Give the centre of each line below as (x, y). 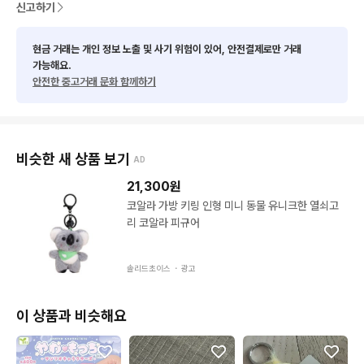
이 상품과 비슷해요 (71, 315)
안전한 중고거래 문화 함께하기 (94, 82)
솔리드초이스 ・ (154, 268)
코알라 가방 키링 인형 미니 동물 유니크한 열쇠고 (232, 206)
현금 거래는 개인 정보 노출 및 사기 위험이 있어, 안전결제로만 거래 (167, 49)
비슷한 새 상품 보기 (73, 159)
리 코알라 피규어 (163, 223)
